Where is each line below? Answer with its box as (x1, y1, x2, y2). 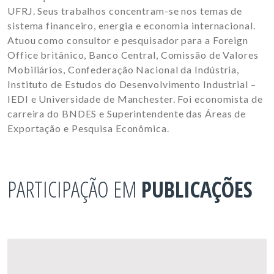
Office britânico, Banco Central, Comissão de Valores (7, 49, 259, 61)
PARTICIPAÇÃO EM (7, 174, 141, 205)
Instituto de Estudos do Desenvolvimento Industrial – (7, 78, 256, 91)
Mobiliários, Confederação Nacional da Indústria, (7, 64, 240, 76)
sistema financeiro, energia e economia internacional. (7, 20, 256, 32)
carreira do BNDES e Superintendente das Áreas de (7, 108, 246, 120)
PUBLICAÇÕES (141, 174, 253, 205)
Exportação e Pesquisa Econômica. (7, 122, 169, 135)
